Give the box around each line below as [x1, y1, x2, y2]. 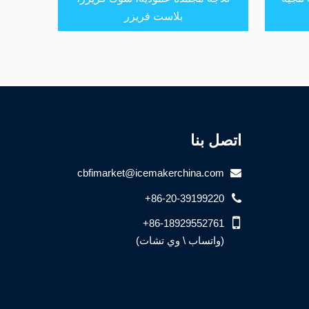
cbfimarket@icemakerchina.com [77, 167, 224, 179]
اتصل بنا [190, 132, 241, 150]
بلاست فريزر [123, 10, 183, 23]
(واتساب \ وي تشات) [135, 234, 224, 246]
